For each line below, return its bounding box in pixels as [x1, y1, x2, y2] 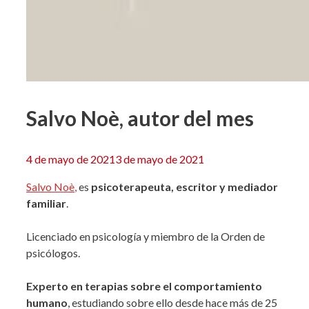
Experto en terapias [26, 279, 128, 293]
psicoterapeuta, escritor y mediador [91, 180, 278, 194]
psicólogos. [26, 246, 80, 260]
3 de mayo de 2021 [115, 152, 204, 166]
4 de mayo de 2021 [26, 152, 115, 166]
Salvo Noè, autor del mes [26, 106, 254, 131]
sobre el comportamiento [130, 279, 262, 293]
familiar [26, 197, 66, 210]
